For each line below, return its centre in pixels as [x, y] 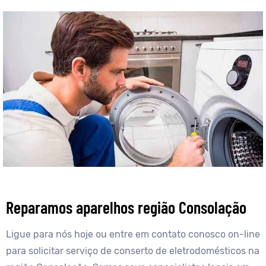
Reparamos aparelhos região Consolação [126, 208]
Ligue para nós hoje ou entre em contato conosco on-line [133, 235]
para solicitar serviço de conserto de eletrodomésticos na [133, 251]
